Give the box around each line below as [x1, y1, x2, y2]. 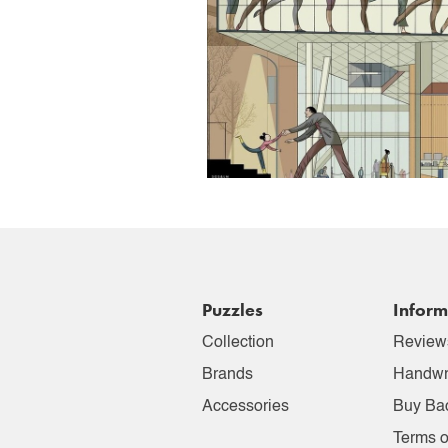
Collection [202, 334, 274, 351]
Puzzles [202, 297, 263, 321]
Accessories [202, 398, 289, 415]
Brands [202, 366, 253, 383]
